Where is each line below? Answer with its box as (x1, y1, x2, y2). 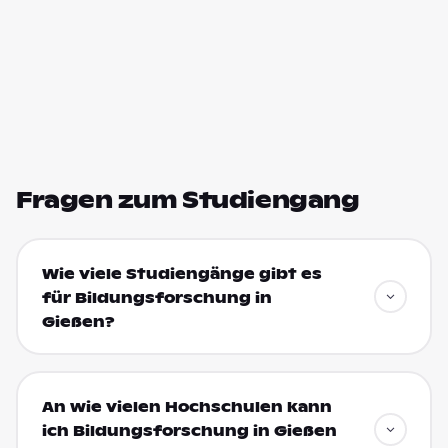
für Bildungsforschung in (41, 288, 272, 307)
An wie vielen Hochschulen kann (41, 397, 332, 416)
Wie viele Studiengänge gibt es (41, 264, 322, 283)
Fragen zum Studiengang (16, 186, 360, 214)
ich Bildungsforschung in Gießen (41, 421, 337, 440)
